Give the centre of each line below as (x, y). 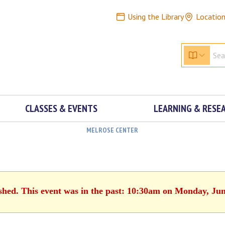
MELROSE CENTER (112, 130)
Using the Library (155, 17)
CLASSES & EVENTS (61, 108)
